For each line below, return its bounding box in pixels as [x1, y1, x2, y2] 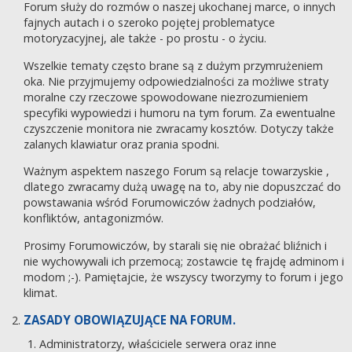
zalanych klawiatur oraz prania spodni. [24, 136, 219, 152]
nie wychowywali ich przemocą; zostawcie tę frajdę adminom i [24, 253, 344, 269]
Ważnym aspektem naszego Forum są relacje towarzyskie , [24, 163, 329, 179]
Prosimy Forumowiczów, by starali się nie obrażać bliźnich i [24, 237, 327, 253]
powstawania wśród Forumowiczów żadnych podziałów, [24, 195, 316, 211]
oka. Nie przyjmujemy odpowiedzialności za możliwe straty [24, 73, 328, 89]
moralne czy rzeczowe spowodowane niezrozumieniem [24, 89, 308, 104]
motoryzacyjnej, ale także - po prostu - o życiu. [24, 31, 266, 46]
